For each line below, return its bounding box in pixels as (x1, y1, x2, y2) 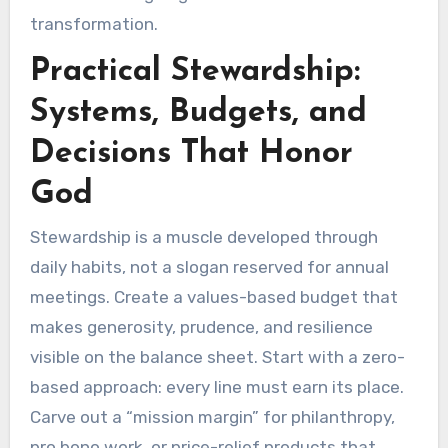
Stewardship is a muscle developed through (29, 226, 378, 247)
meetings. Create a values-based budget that (29, 286, 398, 307)
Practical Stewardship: (29, 55, 360, 88)
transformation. (29, 13, 158, 34)
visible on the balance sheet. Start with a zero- (29, 346, 405, 367)
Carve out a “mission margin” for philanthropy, (29, 406, 395, 427)
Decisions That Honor (29, 137, 353, 170)
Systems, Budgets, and (29, 96, 367, 129)
